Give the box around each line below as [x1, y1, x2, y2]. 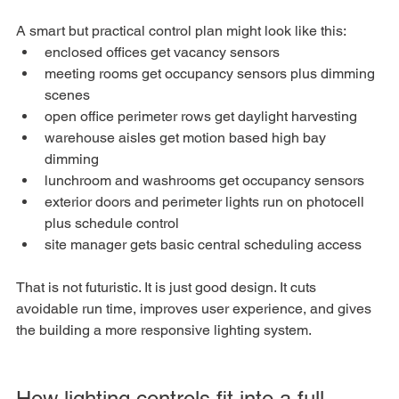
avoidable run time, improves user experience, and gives [16, 299, 375, 317]
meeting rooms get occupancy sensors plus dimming [45, 64, 379, 82]
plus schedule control [45, 214, 179, 232]
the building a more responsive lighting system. [16, 321, 312, 338]
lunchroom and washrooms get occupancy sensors [45, 171, 364, 189]
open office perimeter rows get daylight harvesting [45, 107, 357, 125]
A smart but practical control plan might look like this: [16, 21, 346, 39]
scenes [45, 85, 90, 103]
